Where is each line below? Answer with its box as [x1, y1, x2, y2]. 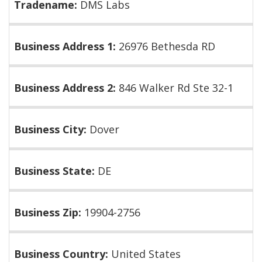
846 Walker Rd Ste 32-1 [119, 81, 233, 95]
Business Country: [14, 247, 111, 261]
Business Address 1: [14, 39, 119, 53]
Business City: [14, 122, 89, 136]
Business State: [14, 164, 98, 178]
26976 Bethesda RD [119, 39, 215, 53]
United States [111, 247, 181, 261]
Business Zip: [14, 205, 84, 219]
